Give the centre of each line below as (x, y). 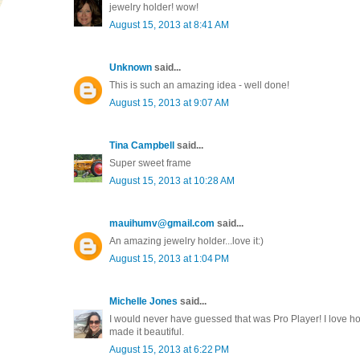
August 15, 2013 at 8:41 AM (169, 25)
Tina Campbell (142, 145)
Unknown (131, 67)
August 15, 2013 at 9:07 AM (169, 102)
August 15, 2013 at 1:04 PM (169, 258)
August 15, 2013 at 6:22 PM (169, 349)
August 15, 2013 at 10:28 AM (172, 180)
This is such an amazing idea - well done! (199, 85)
